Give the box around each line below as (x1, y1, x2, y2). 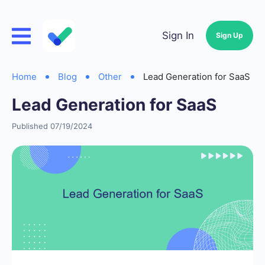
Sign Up (216, 31, 243, 40)
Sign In (162, 30, 194, 41)
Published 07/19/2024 (12, 121, 92, 131)
